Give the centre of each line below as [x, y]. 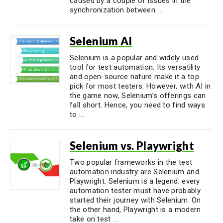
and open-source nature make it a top [134, 77]
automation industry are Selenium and [134, 172]
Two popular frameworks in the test [131, 162]
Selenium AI [101, 41]
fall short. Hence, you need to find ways [138, 105]
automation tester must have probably [135, 191]
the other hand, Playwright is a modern [135, 210]
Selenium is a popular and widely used [134, 58]
